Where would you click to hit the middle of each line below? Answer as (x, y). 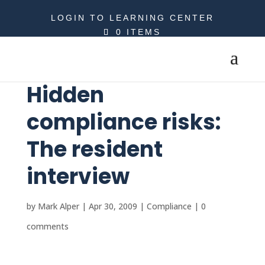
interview (78, 177)
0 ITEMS (139, 32)
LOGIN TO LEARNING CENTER (132, 17)
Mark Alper (58, 206)
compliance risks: (123, 122)
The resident (94, 149)
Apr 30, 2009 (113, 206)
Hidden (65, 95)
